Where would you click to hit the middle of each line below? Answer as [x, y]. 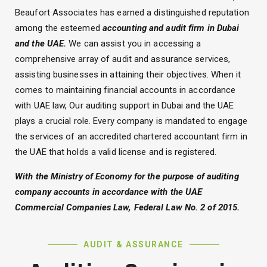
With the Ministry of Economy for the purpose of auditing [127, 176]
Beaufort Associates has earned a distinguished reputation [132, 12]
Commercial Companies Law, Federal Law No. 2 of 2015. [128, 207]
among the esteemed [59, 28]
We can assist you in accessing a [134, 43]
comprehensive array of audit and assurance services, [123, 59]
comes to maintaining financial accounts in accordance [125, 90]
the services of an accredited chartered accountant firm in [131, 136]
